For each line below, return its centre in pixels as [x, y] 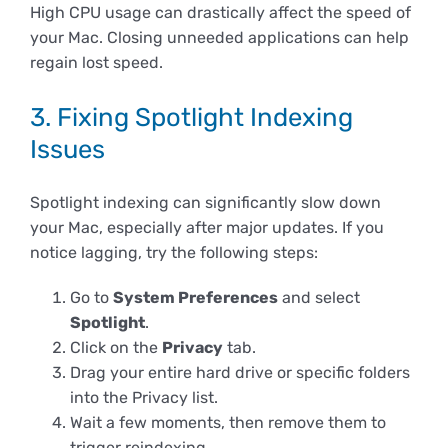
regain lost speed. [96, 63]
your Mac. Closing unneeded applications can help [219, 38]
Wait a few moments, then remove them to [228, 423]
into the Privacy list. [144, 398]
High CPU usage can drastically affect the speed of [220, 13]
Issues [67, 148]
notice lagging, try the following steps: [174, 253]
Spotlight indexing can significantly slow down [205, 203]
